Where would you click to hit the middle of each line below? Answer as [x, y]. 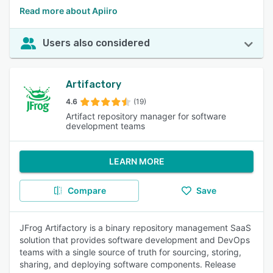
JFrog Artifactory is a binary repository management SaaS [135, 228]
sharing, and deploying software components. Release [128, 264]
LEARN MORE [136, 161]
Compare [87, 190]
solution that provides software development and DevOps [135, 240]
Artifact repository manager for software [146, 116]
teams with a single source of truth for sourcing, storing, [130, 252]
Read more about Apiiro [69, 11]
